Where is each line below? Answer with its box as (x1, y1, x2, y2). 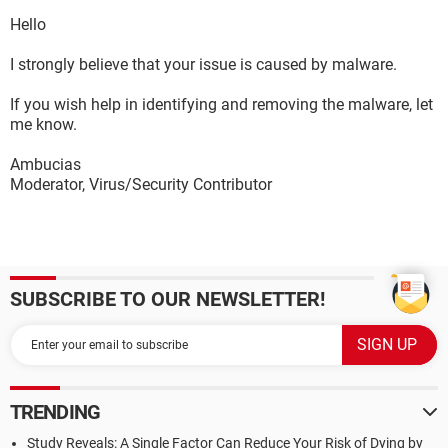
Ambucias (10, 155, 81, 174)
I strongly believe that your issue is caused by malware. (10, 55, 397, 74)
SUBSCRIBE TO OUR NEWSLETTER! (10, 287, 325, 311)
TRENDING (10, 400, 100, 424)
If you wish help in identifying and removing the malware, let (10, 95, 433, 114)
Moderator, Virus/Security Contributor (10, 175, 272, 194)
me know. (10, 115, 77, 134)
